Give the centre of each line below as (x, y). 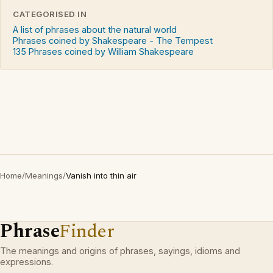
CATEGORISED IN (50, 14)
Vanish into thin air (101, 176)
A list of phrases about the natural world (95, 30)
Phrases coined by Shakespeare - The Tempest (113, 41)
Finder (87, 232)
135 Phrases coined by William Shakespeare (103, 52)
